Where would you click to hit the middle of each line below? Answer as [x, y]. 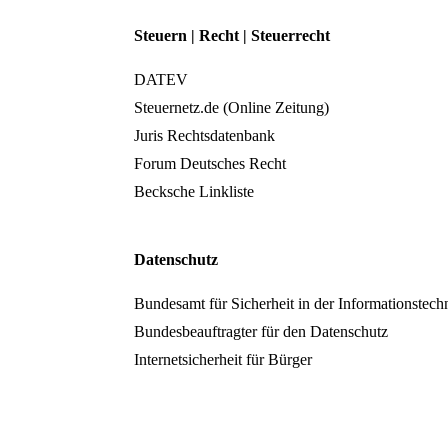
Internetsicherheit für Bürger [223, 360]
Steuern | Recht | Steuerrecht [232, 35]
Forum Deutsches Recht [210, 164]
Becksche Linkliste [194, 192]
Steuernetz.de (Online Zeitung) [272, 108]
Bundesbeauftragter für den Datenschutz [261, 332]
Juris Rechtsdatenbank [205, 136]
